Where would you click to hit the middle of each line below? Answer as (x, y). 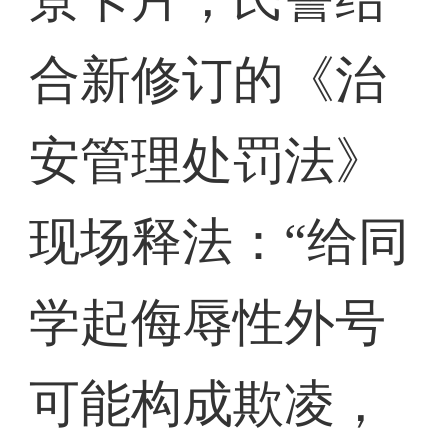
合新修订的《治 (208, 80)
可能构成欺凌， (208, 404)
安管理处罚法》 (208, 161)
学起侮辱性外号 (208, 323)
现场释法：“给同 (219, 242)
